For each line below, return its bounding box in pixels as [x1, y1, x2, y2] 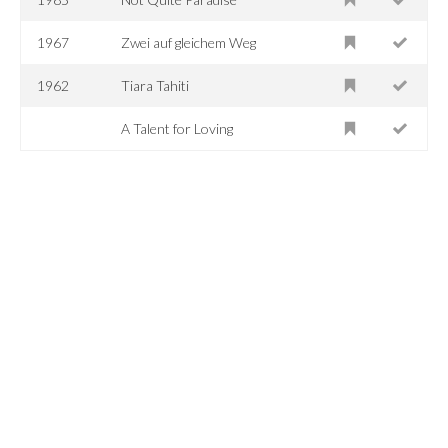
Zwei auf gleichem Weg [121, 33, 257, 51]
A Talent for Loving [121, 119, 234, 137]
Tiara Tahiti [121, 76, 190, 94]
